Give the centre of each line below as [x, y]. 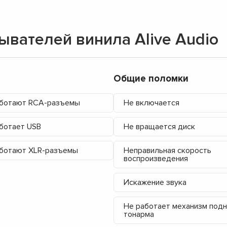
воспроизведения [156, 158]
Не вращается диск [159, 126]
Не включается [152, 103]
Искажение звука [155, 182]
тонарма [139, 214]
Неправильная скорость [167, 150]
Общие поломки [151, 79]
